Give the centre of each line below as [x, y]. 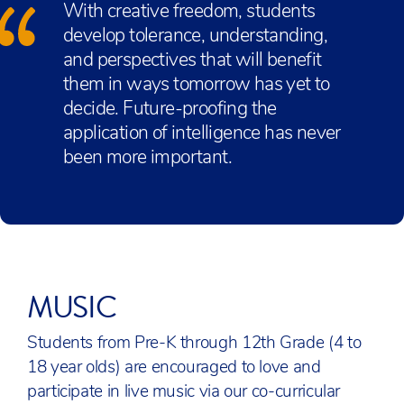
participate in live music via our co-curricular [184, 393]
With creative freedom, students [189, 12]
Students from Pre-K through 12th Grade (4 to [194, 344]
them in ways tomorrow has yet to [197, 85]
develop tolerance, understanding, [196, 37]
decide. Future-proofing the [170, 110]
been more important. [147, 158]
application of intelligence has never [202, 134]
